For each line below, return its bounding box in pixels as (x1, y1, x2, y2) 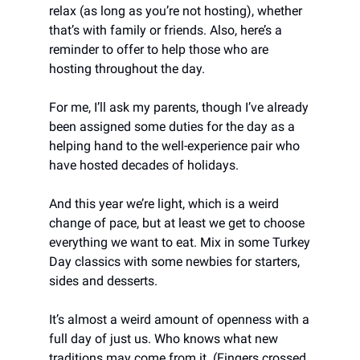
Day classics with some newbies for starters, (49, 253, 300, 269)
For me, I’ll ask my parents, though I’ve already (49, 99, 309, 115)
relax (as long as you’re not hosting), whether (49, 2, 302, 18)
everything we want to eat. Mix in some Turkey (49, 234, 310, 250)
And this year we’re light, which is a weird (49, 195, 279, 211)
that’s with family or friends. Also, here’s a (49, 22, 282, 38)
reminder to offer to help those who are (49, 41, 268, 57)
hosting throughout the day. (49, 60, 205, 76)
